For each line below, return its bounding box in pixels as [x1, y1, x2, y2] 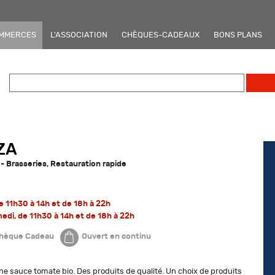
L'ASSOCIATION [50, 31, 107, 39]
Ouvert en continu [81, 231, 151, 241]
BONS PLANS [214, 31, 262, 39]
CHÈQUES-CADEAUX [122, 31, 199, 39]
